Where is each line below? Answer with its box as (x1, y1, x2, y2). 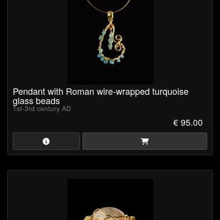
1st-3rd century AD (13, 104, 71, 113)
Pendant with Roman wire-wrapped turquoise (13, 84, 189, 98)
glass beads (13, 94, 60, 107)
